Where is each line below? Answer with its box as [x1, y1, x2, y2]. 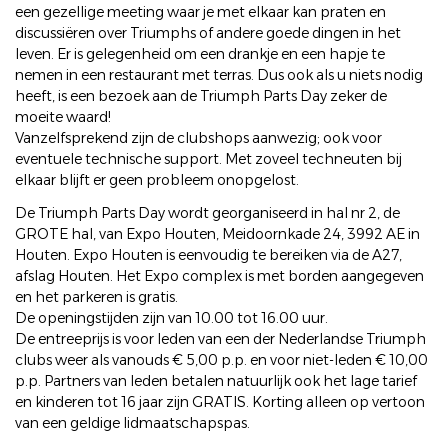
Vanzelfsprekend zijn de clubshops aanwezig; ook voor [15, 129, 382, 147]
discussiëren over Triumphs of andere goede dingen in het [15, 24, 401, 42]
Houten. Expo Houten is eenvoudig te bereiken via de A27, [15, 246, 402, 264]
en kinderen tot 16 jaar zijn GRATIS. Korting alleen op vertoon [15, 393, 425, 411]
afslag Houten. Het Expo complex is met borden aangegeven [15, 267, 424, 285]
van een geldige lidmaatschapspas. [15, 414, 250, 432]
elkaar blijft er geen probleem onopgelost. [15, 171, 299, 189]
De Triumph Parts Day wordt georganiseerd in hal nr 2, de [15, 204, 400, 222]
